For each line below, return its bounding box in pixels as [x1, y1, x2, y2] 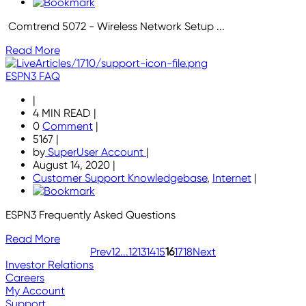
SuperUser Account [45, 145, 146, 159]
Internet [212, 171, 251, 185]
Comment [42, 120, 93, 133]
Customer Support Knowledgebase [33, 171, 207, 185]
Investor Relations [5, 258, 94, 272]
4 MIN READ [33, 107, 94, 120]
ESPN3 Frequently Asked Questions [5, 208, 176, 222]
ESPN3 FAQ [5, 70, 60, 83]
